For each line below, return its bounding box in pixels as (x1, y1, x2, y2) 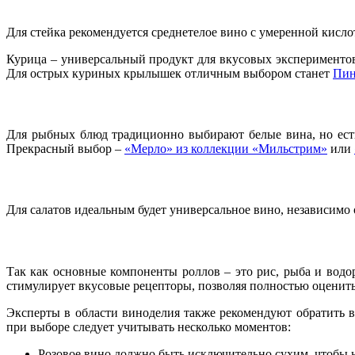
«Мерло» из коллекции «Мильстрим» (124, 142, 327, 155)
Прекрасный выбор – (6, 142, 124, 155)
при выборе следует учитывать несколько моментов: (6, 319, 291, 334)
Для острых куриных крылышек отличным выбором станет (6, 66, 333, 80)
